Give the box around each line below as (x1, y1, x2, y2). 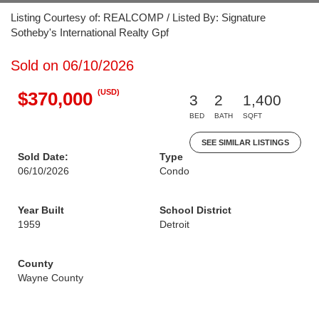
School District (159, 204, 231, 216)
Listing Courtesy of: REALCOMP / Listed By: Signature (11, 11, 266, 23)
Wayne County (18, 272, 83, 283)
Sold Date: (18, 151, 68, 162)
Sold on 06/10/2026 (11, 58, 134, 73)
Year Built (18, 204, 64, 216)
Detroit (159, 219, 189, 230)
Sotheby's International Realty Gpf (11, 26, 169, 38)
